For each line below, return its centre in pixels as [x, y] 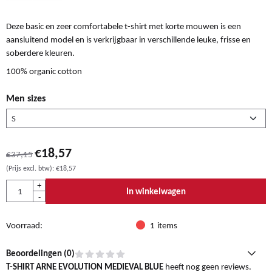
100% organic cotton [44, 71]
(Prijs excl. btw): [30, 168]
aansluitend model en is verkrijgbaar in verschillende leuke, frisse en [128, 39]
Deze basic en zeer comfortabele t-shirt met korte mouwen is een [124, 26]
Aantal [17, 186]
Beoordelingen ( [36, 253]
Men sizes [26, 98]
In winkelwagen [156, 191]
